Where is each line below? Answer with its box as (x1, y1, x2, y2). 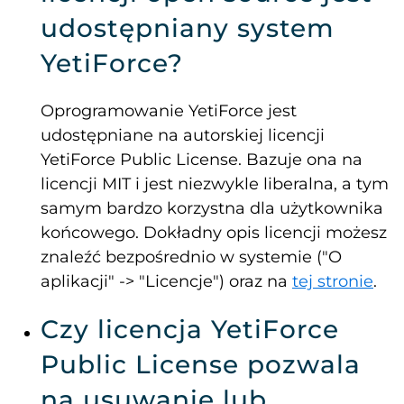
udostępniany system (41, 13, 335, 44)
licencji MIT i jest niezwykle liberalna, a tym (41, 174, 389, 195)
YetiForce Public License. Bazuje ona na (41, 150, 363, 170)
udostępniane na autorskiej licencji (41, 125, 325, 146)
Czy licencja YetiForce (41, 314, 339, 345)
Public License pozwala (41, 349, 361, 381)
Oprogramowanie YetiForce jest (41, 101, 297, 122)
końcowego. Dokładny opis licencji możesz (41, 223, 387, 243)
